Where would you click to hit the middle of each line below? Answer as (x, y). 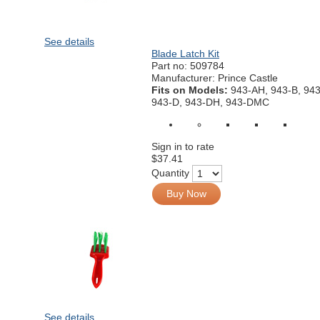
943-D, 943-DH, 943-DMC (210, 102)
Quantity (170, 172)
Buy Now (186, 194)
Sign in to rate (183, 146)
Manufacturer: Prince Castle (215, 78)
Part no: (171, 66)
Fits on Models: (191, 90)
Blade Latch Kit (185, 54)
